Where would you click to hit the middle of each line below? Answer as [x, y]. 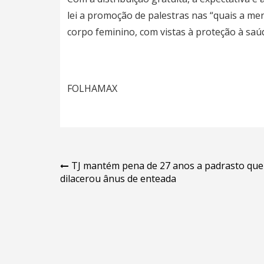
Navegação [100, 169]
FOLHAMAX [92, 89]
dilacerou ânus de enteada [118, 179]
